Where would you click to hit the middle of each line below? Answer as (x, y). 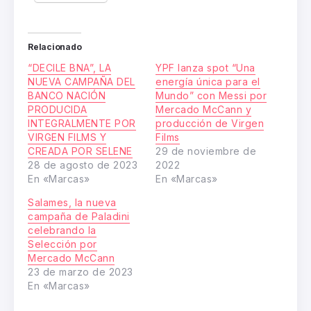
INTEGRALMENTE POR (82, 124)
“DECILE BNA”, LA (69, 68)
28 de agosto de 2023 (83, 165)
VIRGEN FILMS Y (67, 137)
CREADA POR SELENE (80, 151)
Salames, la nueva (72, 203)
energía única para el (208, 82)
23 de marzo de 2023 (81, 272)
